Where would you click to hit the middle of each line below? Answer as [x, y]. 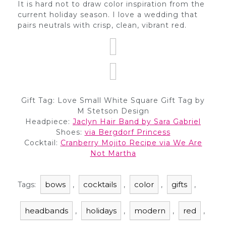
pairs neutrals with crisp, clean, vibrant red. [102, 25]
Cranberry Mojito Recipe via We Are [131, 143]
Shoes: [70, 132]
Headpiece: [49, 122]
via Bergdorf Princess [127, 132]
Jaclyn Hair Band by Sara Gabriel [137, 122]
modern [150, 211]
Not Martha [113, 153]
